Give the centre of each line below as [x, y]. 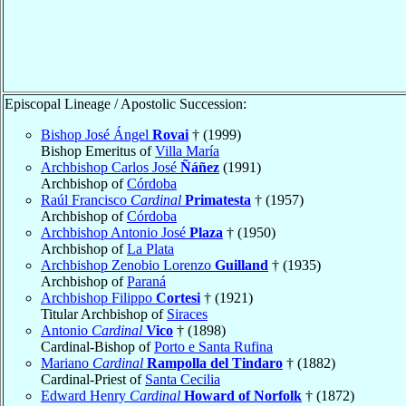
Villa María [187, 150]
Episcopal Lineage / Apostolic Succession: [126, 103]
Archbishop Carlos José [111, 167]
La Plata [150, 248]
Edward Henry [85, 395]
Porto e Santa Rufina [213, 346]
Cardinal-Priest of [93, 379]
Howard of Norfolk [243, 395]
